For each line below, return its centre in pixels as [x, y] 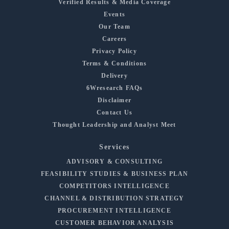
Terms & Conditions [114, 63]
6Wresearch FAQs [114, 88]
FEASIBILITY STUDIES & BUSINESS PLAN [114, 174]
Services [114, 147]
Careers [114, 39]
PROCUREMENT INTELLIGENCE [114, 210]
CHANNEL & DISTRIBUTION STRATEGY [114, 198]
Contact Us [114, 112]
